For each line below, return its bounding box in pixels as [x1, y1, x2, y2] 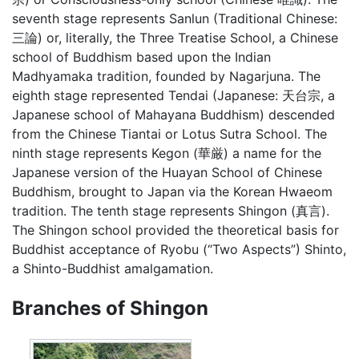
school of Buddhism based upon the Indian [12, 48, 271, 65]
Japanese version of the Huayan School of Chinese [12, 163, 322, 180]
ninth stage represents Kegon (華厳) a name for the [12, 144, 321, 161]
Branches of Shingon [12, 296, 208, 320]
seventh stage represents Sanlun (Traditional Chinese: [12, 10, 337, 26]
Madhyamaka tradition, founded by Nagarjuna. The [12, 67, 321, 84]
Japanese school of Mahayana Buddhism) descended [12, 106, 335, 123]
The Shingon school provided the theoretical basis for [12, 221, 339, 238]
